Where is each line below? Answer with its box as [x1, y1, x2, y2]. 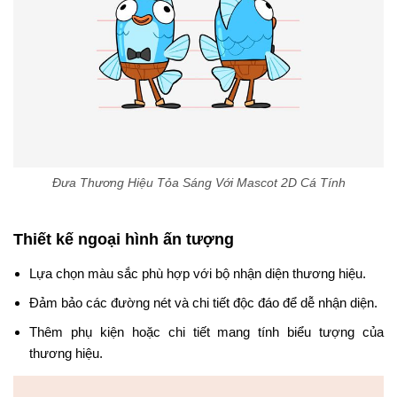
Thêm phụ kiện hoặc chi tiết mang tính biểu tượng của [29, 323, 384, 339]
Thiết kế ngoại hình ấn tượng [13, 230, 234, 248]
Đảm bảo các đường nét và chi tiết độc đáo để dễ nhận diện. [29, 294, 378, 310]
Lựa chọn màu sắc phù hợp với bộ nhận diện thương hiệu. [29, 265, 366, 281]
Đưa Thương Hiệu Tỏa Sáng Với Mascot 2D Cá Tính [51, 175, 346, 190]
